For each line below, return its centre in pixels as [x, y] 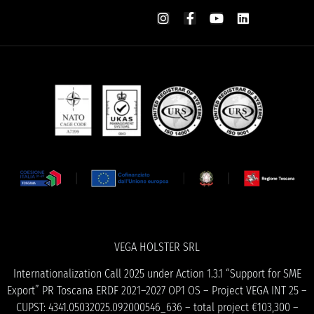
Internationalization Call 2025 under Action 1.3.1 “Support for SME [157, 274]
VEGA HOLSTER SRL [157, 247]
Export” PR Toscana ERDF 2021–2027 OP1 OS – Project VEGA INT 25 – [157, 291]
